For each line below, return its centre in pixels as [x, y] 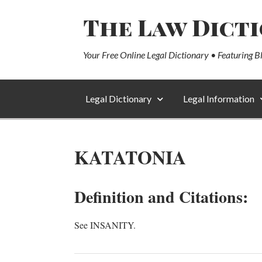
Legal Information [219, 99]
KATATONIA [130, 157]
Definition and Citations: [161, 197]
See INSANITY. [105, 225]
